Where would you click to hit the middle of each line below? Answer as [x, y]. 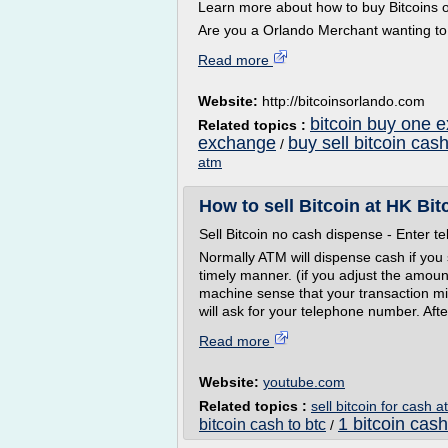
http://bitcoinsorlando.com [343, 101]
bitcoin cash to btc [262, 424]
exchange [237, 143]
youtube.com [304, 382]
